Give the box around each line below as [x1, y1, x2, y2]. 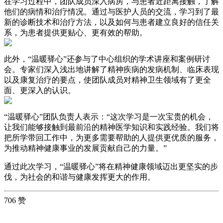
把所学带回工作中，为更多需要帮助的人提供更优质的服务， [4, 133, 219, 142]
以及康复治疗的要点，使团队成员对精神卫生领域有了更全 [4, 76, 211, 85]
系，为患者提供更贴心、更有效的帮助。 [4, 28, 147, 37]
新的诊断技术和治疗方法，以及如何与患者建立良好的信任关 [4, 18, 219, 27]
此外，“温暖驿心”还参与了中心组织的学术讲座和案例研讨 [4, 55, 210, 64]
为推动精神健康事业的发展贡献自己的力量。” [4, 144, 167, 153]
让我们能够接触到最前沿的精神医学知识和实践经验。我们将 [4, 123, 219, 132]
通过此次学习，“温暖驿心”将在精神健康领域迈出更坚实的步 [4, 162, 218, 171]
